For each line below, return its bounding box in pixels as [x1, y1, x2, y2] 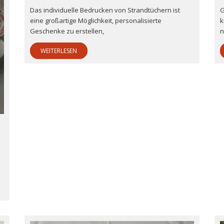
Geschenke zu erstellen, [30, 26, 104, 35]
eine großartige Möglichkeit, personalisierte [30, 16, 161, 25]
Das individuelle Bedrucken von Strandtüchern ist [30, 5, 180, 14]
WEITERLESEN [40, 46, 77, 55]
